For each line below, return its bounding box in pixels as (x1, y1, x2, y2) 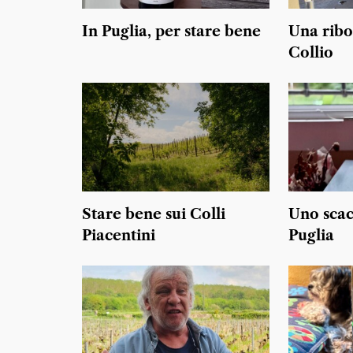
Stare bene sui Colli (82, 205, 225, 223)
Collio (288, 44, 333, 62)
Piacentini (82, 226, 155, 244)
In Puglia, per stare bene (82, 23, 261, 41)
